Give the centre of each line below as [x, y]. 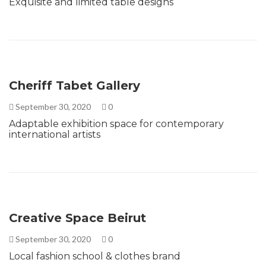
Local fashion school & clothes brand [95, 256]
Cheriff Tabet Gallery [75, 85]
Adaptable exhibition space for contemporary [116, 123]
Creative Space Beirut [77, 218]
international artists [55, 134]
